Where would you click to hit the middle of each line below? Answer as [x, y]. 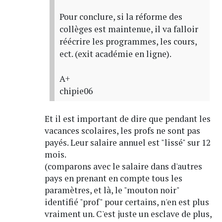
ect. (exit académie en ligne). [115, 54]
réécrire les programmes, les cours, [128, 41]
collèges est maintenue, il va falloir [129, 29]
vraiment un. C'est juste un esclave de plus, [128, 214]
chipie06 [76, 91]
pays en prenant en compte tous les [113, 178]
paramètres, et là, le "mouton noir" [112, 190]
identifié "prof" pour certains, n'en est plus [127, 202]
